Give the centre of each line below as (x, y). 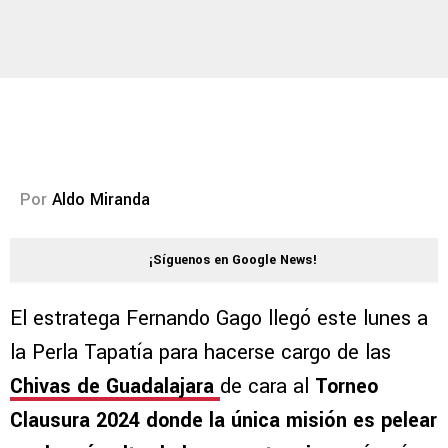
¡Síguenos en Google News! (233, 260)
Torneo (346, 387)
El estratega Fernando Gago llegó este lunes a (219, 319)
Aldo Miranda (101, 200)
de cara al (267, 387)
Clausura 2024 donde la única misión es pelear (223, 421)
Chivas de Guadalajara (115, 387)
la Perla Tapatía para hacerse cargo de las (200, 353)
